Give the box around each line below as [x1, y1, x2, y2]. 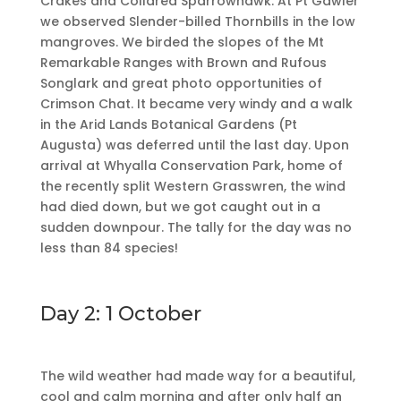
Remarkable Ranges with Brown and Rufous [39, 54, 327, 73]
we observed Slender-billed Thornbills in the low [39, 13, 355, 31]
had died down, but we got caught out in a [39, 198, 320, 217]
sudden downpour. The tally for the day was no [39, 218, 352, 237]
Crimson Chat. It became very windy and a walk [39, 95, 353, 114]
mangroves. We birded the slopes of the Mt [39, 33, 324, 52]
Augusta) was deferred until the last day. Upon [39, 136, 349, 155]
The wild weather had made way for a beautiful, [39, 367, 355, 386]
